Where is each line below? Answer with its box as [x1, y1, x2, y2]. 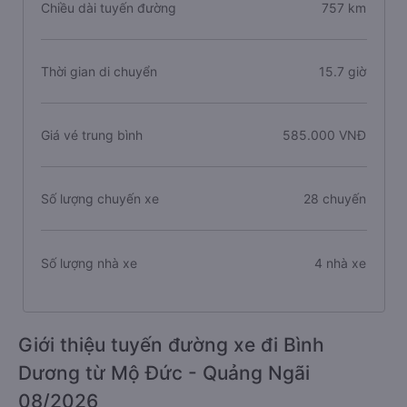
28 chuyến [303, 191, 367, 206]
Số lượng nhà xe [40, 254, 137, 271]
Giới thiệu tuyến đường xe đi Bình [18, 333, 324, 356]
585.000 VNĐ [283, 127, 367, 143]
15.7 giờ [319, 64, 367, 79]
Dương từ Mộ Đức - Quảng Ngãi [18, 362, 310, 384]
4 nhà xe [314, 254, 367, 271]
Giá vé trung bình [40, 127, 143, 143]
